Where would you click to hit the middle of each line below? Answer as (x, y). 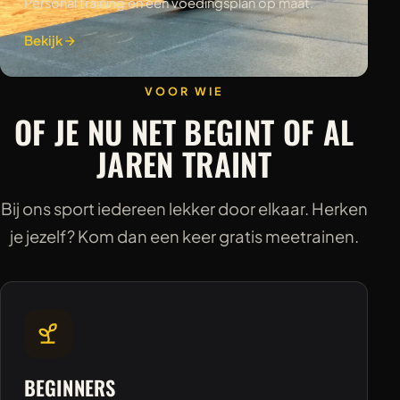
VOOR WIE (184, 91)
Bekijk (44, 41)
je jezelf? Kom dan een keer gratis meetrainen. (184, 237)
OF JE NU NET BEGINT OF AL (184, 131)
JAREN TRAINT (184, 163)
